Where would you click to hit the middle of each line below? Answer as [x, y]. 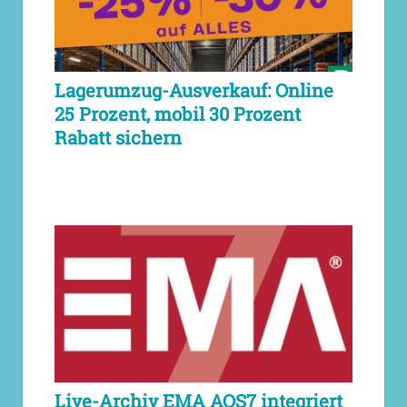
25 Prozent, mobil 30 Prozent [178, 114]
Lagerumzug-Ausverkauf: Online [194, 90]
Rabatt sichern [118, 138]
